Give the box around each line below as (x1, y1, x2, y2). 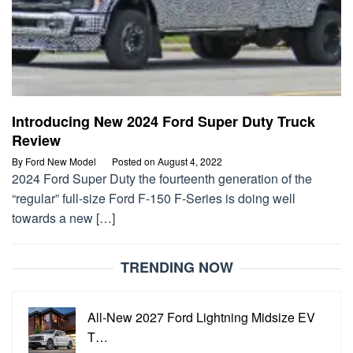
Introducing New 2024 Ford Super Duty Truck (12, 111, 315, 132)
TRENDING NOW (120, 257, 233, 278)
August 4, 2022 (158, 154, 222, 169)
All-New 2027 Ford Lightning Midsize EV (87, 308, 315, 327)
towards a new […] (12, 209, 115, 228)
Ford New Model (25, 154, 96, 169)
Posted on (112, 154, 158, 169)
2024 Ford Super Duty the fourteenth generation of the (12, 169, 312, 188)
